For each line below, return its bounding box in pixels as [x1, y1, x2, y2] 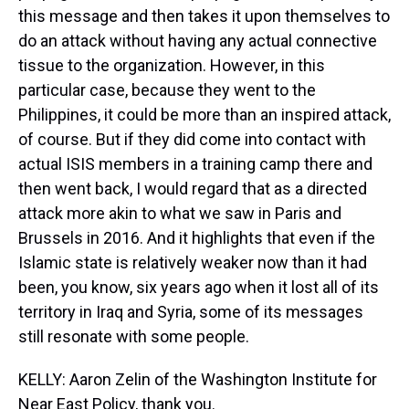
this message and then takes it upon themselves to [18, 6, 390, 26]
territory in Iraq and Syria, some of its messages [18, 302, 363, 321]
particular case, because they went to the [18, 80, 316, 100]
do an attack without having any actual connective [18, 31, 377, 50]
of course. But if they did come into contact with [18, 130, 366, 149]
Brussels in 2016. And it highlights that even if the [18, 228, 375, 247]
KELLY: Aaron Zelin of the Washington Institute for [18, 370, 377, 389]
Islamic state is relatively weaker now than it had [18, 253, 367, 272]
